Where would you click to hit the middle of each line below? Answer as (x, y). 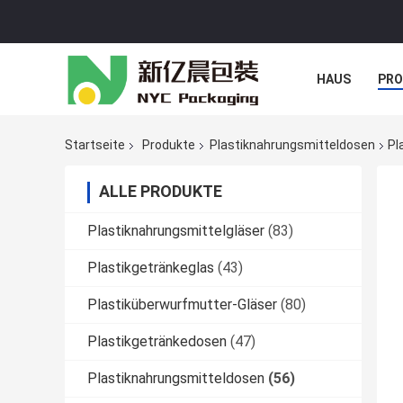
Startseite (95, 145)
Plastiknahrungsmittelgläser (176, 231)
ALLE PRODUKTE (161, 192)
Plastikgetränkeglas (151, 268)
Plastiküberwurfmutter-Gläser (182, 305)
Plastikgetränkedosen (157, 342)
